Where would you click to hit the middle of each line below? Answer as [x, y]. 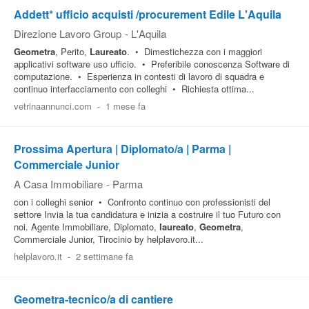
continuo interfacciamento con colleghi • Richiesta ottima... [134, 89]
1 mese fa [125, 106]
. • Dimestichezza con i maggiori [195, 51]
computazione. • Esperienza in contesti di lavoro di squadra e [139, 76]
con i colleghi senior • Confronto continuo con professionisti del [142, 202]
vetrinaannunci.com [53, 106]
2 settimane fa [104, 256]
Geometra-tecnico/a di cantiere [93, 299]
